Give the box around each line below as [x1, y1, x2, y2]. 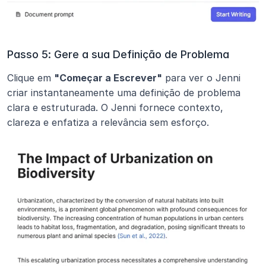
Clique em [7, 71, 54, 84]
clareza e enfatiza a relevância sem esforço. [7, 116, 209, 128]
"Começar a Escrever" [54, 71, 162, 84]
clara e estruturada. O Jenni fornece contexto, [7, 101, 223, 113]
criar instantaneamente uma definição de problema [7, 86, 240, 99]
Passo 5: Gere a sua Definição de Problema [7, 47, 229, 61]
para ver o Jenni [162, 71, 240, 84]
